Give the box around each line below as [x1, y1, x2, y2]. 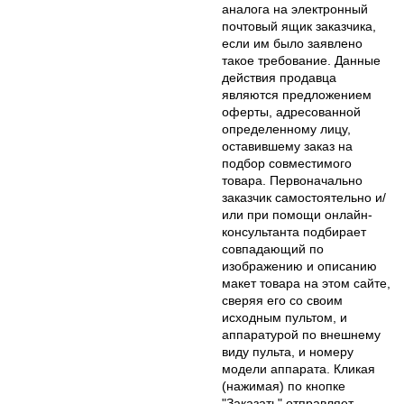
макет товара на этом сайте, [222, 275, 390, 290]
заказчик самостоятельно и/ [222, 189, 386, 205]
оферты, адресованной [222, 104, 361, 119]
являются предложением [222, 87, 372, 102]
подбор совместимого [222, 155, 352, 170]
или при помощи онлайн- [222, 207, 372, 222]
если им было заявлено [222, 35, 363, 50]
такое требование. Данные [222, 52, 381, 68]
